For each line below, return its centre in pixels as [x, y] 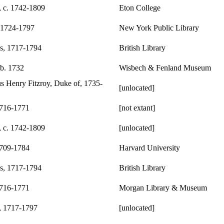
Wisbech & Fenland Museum [165, 67]
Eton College [140, 7]
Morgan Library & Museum [163, 187]
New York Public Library [159, 27]
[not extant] [137, 107]
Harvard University [149, 147]
